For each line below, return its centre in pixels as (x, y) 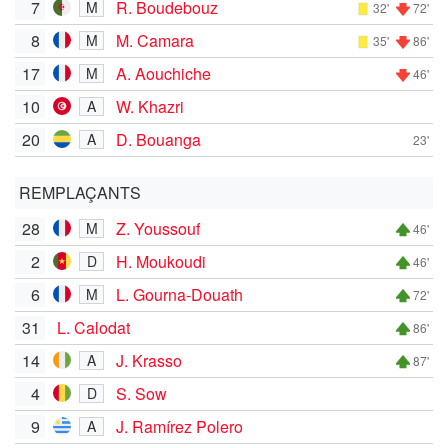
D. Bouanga (158, 139)
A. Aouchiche (163, 73)
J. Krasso (149, 360)
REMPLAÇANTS (80, 192)
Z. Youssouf (158, 228)
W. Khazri (150, 106)
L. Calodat (93, 327)
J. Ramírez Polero (179, 426)
